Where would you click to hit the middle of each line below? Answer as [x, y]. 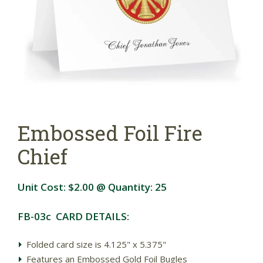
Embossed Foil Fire [110, 132]
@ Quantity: [124, 187]
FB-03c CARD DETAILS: [73, 216]
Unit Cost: [43, 187]
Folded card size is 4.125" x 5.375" [96, 244]
